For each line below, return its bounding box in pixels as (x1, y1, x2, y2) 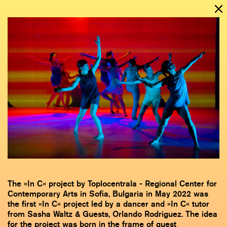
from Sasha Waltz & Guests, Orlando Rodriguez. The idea (8, 208, 217, 219)
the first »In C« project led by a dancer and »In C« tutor (8, 198, 209, 209)
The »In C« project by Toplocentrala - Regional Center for (8, 178, 217, 189)
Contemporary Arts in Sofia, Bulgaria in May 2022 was (8, 188, 208, 199)
